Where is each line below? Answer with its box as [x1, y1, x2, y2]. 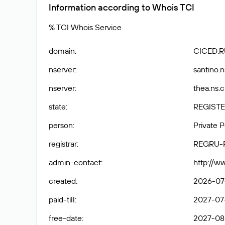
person [49, 120, 73, 130]
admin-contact [49, 157, 101, 167]
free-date [49, 213, 82, 223]
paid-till [49, 194, 75, 204]
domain [49, 46, 75, 56]
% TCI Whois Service [49, 22, 122, 32]
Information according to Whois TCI [49, 2, 194, 13]
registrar [49, 139, 77, 149]
